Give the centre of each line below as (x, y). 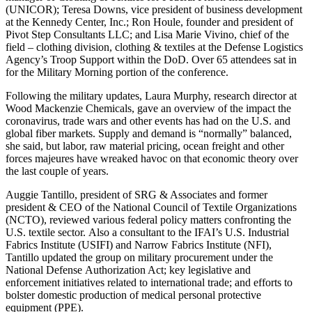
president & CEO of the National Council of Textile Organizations (151, 207)
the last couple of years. (57, 171)
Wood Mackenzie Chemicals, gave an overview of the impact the (148, 108)
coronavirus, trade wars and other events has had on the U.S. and (148, 120)
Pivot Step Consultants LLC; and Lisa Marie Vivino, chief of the (147, 34)
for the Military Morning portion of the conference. (117, 72)
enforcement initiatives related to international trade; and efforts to (149, 282)
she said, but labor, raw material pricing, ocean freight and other (145, 146)
